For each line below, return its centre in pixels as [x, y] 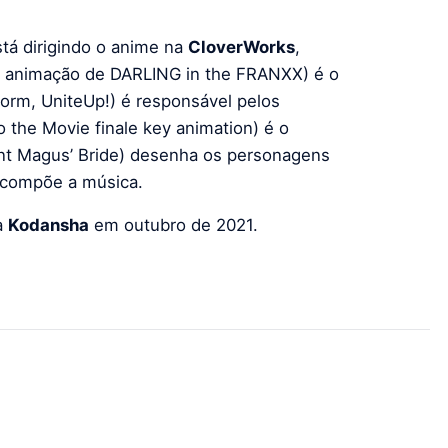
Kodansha [48, 225]
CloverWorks [241, 47]
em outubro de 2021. [173, 225]
